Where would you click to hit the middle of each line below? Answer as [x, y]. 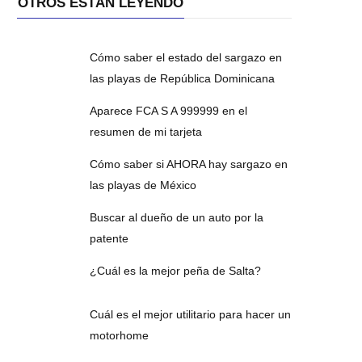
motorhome [120, 335]
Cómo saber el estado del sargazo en [186, 57]
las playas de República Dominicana [183, 78]
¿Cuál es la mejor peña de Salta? [176, 270]
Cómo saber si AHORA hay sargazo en [189, 164]
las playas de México [143, 185]
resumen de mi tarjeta [146, 131]
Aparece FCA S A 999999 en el [169, 110]
